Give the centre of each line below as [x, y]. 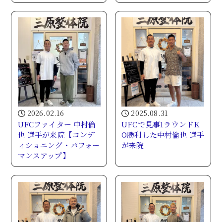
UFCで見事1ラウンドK [161, 124]
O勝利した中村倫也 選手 [163, 135]
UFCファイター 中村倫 [57, 124]
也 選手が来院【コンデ [56, 135]
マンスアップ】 [44, 156]
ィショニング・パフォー [59, 145]
